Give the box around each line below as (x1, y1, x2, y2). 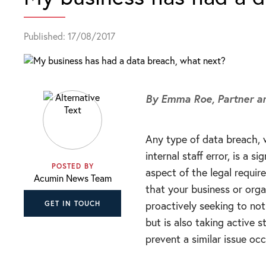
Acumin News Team (33, 172, 112, 184)
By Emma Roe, (145, 91, 218, 106)
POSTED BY (51, 161, 94, 170)
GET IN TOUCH (45, 199, 101, 208)
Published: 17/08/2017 (24, 30, 115, 42)
